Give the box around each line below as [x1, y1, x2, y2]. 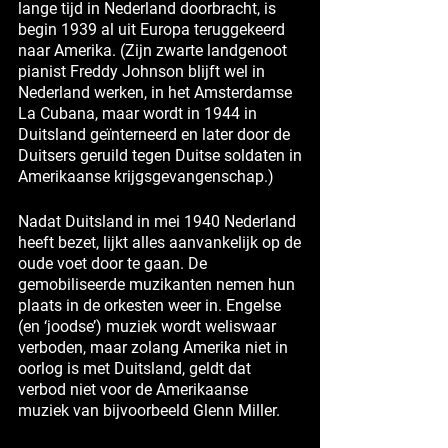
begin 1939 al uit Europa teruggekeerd [18, 18, 285, 40]
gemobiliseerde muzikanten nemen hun [18, 273, 295, 295]
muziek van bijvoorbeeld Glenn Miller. [18, 399, 280, 421]
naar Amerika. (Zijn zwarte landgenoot [18, 39, 287, 61]
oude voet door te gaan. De [18, 252, 207, 274]
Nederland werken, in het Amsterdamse [18, 81, 292, 103]
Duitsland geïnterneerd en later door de [18, 123, 290, 145]
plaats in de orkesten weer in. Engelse [18, 294, 281, 316]
